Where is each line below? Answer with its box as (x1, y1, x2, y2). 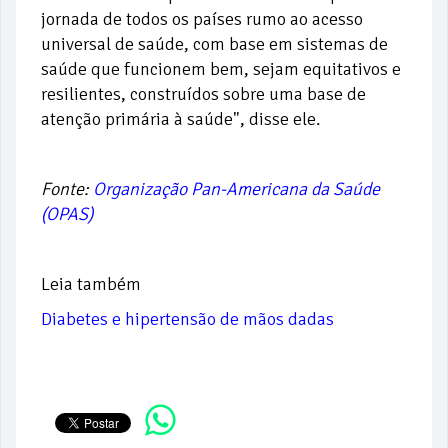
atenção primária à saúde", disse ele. (41, 108, 320, 131)
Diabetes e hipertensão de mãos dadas (41, 308, 334, 331)
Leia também (41, 273, 141, 296)
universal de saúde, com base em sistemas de (41, 33, 388, 56)
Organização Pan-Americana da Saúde (93, 178, 380, 201)
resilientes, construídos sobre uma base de (41, 83, 366, 106)
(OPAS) (41, 203, 93, 226)
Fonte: (41, 178, 93, 201)
